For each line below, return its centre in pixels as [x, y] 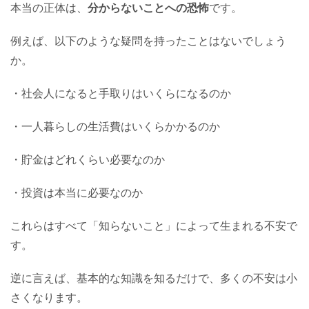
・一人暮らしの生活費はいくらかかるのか [115, 126]
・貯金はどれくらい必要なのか [88, 159]
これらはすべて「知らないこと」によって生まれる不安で [154, 225]
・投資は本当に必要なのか [77, 192]
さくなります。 [49, 297]
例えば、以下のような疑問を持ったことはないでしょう [148, 40]
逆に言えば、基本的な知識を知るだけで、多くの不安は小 [154, 278]
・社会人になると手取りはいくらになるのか [121, 93]
